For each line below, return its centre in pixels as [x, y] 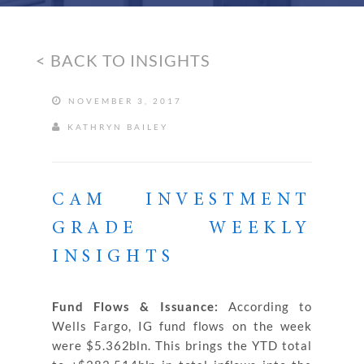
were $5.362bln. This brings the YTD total [182, 345]
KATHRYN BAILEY [116, 127]
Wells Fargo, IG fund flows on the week [182, 326]
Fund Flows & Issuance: [135, 306]
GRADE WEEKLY [182, 229]
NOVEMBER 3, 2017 [123, 101]
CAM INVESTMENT [182, 201]
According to [265, 306]
